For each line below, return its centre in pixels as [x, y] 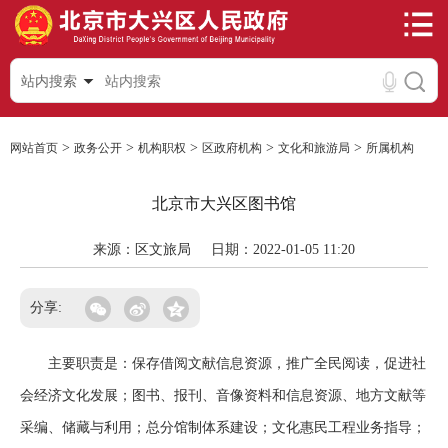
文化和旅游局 [314, 148]
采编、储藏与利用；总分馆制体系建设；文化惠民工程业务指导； [223, 427]
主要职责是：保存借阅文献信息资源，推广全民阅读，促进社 [223, 363]
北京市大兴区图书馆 [224, 203]
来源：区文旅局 [142, 249]
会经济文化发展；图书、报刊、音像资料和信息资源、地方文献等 [223, 395]
